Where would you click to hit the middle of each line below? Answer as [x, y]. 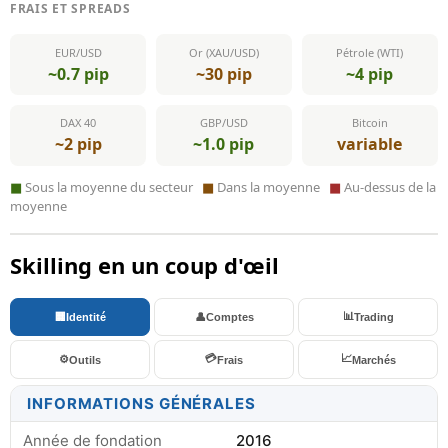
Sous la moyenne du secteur [112, 186]
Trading [373, 317]
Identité [85, 317]
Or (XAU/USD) [223, 52]
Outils [85, 359]
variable [370, 144]
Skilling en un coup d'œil [144, 264]
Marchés [373, 359]
